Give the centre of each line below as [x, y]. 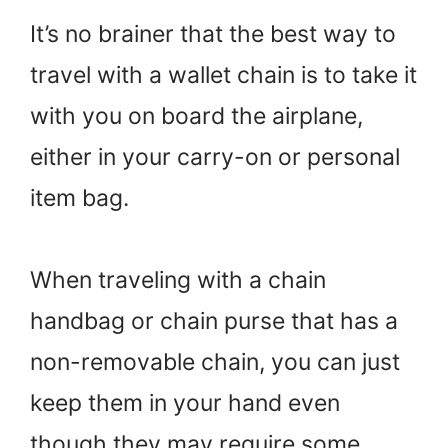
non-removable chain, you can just [215, 361]
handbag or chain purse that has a [214, 320]
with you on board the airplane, [196, 115]
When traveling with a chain [178, 279]
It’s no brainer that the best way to [213, 33]
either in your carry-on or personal [215, 156]
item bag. [79, 197]
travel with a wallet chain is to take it [223, 74]
